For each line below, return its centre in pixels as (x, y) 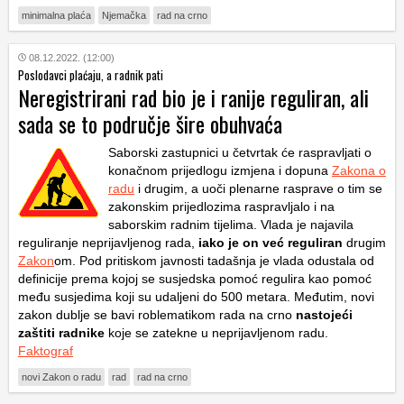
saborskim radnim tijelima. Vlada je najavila (231, 225)
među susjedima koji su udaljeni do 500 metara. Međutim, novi (196, 297)
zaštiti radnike (61, 333)
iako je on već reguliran (269, 243)
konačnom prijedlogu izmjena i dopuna (220, 171)
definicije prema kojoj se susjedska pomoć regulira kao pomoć (195, 279)
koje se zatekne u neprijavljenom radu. (216, 333)
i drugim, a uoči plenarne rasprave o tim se (258, 189)
